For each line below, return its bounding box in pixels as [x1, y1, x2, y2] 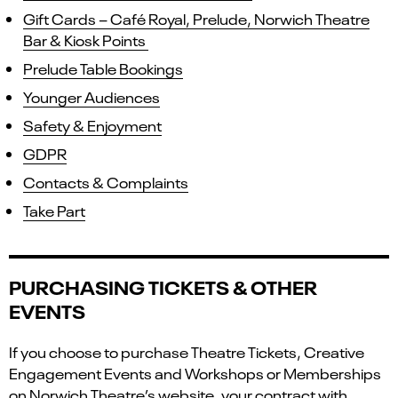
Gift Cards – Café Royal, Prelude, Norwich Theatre [23, 8, 370, 28]
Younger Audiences [23, 86, 160, 107]
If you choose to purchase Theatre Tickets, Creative [9, 341, 364, 362]
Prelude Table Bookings [23, 58, 183, 78]
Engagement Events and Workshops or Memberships [9, 362, 381, 383]
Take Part [23, 200, 85, 220]
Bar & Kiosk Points [23, 29, 148, 50]
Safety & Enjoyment [23, 115, 162, 135]
